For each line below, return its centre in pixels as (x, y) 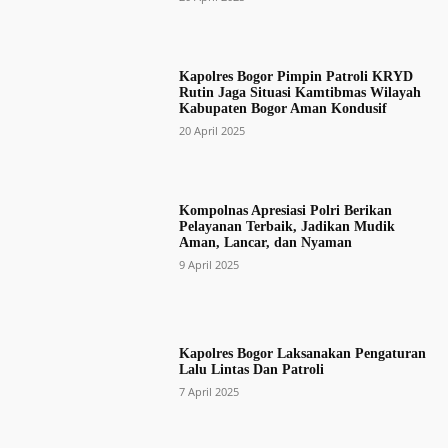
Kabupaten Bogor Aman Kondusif (282, 109)
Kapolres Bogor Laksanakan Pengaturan (302, 353)
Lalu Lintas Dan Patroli (251, 369)
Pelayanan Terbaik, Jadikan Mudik (286, 227)
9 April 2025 (208, 265)
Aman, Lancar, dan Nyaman (265, 243)
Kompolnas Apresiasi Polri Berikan (285, 211)
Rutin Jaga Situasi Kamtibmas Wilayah (299, 93)
